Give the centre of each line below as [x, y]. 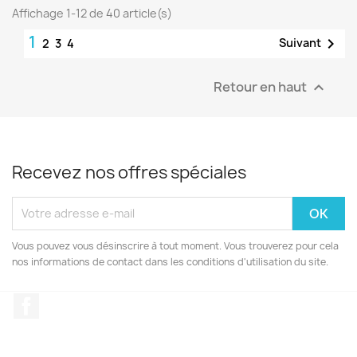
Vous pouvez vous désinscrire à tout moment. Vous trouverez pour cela [175, 245]
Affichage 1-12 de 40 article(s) [92, 13]
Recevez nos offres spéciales [129, 172]
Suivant [300, 42]
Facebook [69, 301]
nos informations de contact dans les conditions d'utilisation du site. [170, 261]
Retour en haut [261, 86]
